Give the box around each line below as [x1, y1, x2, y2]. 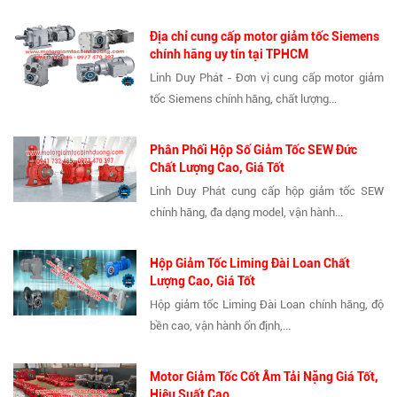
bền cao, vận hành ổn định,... [150, 319, 292, 333]
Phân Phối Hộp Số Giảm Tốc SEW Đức [150, 143, 358, 158]
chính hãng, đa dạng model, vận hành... [150, 206, 344, 220]
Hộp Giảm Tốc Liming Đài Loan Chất [150, 256, 351, 271]
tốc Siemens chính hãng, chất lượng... [150, 92, 338, 106]
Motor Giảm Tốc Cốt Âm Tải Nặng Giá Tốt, [150, 370, 379, 385]
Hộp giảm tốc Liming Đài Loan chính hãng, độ [150, 298, 384, 312]
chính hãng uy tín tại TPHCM [150, 47, 309, 62]
